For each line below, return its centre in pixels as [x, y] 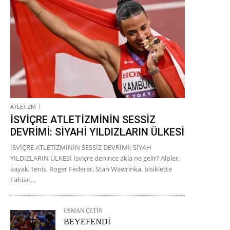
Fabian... [23, 180]
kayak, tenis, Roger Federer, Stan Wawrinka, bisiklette [91, 169]
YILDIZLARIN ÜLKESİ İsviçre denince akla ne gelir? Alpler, [95, 158]
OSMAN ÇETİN [83, 211]
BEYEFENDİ [87, 222]
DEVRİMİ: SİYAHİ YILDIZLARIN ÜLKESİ [97, 132]
